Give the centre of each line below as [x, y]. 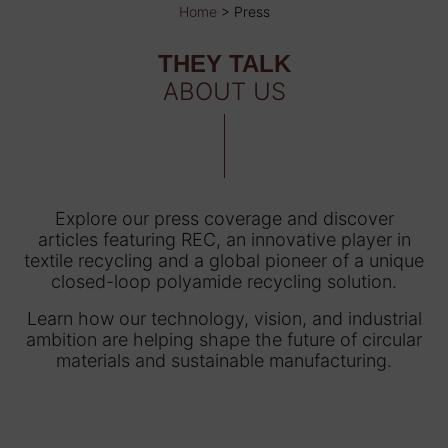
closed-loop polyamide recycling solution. [224, 281]
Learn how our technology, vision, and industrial [224, 318]
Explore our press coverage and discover [224, 218]
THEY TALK [224, 63]
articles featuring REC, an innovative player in [224, 239]
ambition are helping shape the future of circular [224, 339]
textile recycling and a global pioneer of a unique [224, 260]
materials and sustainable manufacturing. [224, 360]
